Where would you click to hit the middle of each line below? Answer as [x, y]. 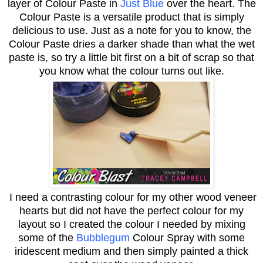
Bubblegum [103, 237]
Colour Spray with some [187, 237]
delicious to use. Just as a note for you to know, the [131, 30]
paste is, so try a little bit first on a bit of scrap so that [131, 57]
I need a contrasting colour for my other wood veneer [131, 197]
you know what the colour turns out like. [131, 71]
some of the [47, 237]
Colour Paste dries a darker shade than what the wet [131, 44]
